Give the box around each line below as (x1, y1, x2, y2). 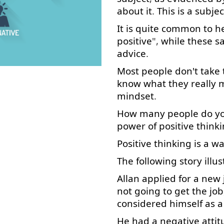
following (136, 154, 177, 167)
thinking (154, 137, 191, 149)
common (161, 22, 201, 34)
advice (117, 47, 146, 59)
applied (142, 172, 176, 184)
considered (117, 197, 167, 209)
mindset (117, 89, 154, 102)
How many (117, 107, 165, 119)
